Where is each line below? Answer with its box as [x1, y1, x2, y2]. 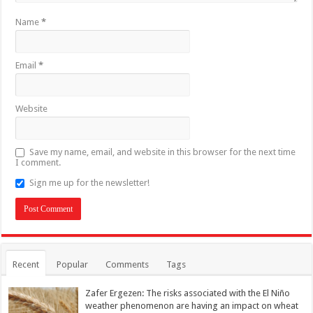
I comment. [15, 157, 61, 168]
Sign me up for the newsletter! [29, 177, 150, 189]
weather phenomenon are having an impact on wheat [85, 300, 299, 312]
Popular [57, 259, 89, 270]
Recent [13, 259, 40, 270]
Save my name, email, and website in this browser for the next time [29, 147, 296, 158]
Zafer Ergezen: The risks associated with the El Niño [85, 288, 291, 299]
